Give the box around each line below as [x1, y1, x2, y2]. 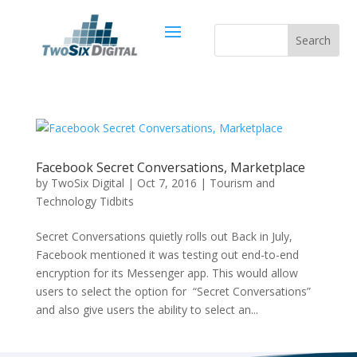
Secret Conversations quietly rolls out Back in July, [35, 229, 292, 245]
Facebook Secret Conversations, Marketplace [35, 159, 305, 177]
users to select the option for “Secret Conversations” [35, 284, 311, 300]
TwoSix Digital [50, 175, 124, 191]
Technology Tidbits [35, 194, 134, 210]
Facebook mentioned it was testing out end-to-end [35, 247, 299, 263]
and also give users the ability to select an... [35, 302, 258, 318]
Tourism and [209, 175, 275, 191]
